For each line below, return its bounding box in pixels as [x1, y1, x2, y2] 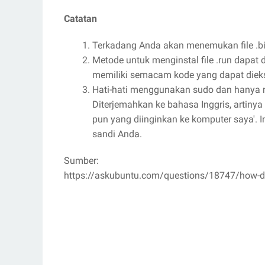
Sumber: [64, 154, 99, 166]
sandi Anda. [92, 128, 142, 140]
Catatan [64, 12, 97, 24]
